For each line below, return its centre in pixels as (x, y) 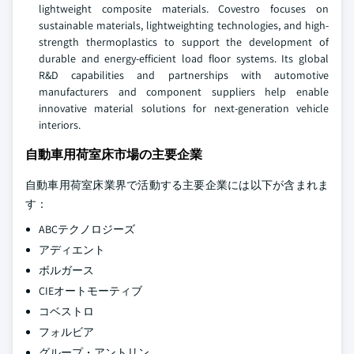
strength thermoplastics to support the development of (184, 42)
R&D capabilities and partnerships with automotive (184, 75)
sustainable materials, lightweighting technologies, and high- (184, 26)
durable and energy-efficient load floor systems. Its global (184, 59)
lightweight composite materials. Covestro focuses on (184, 9)
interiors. (60, 125)
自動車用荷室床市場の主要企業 (114, 155)
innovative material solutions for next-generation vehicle (184, 109)
